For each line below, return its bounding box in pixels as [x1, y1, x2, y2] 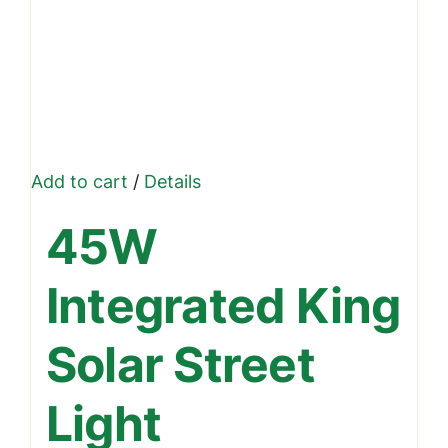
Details [138, 171, 201, 193]
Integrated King [45, 276, 401, 336]
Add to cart [30, 171, 128, 193]
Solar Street [45, 335, 315, 395]
